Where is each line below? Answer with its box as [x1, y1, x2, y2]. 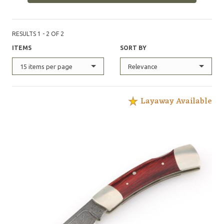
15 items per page [20, 63, 72, 70]
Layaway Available [140, 94, 212, 108]
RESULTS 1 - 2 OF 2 [12, 30, 64, 37]
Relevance [128, 63, 157, 70]
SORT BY [120, 44, 146, 51]
